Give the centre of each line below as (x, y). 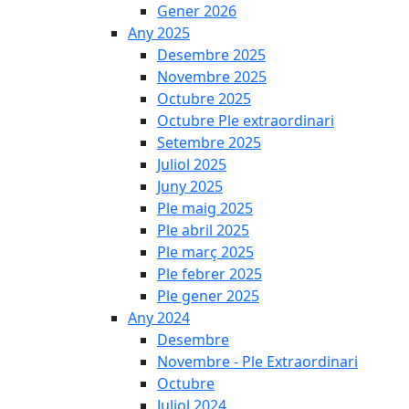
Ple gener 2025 (208, 296)
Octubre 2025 (204, 99)
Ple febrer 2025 (210, 274)
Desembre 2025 (211, 55)
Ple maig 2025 (205, 208)
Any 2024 (159, 318)
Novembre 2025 (212, 77)
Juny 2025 (190, 186)
